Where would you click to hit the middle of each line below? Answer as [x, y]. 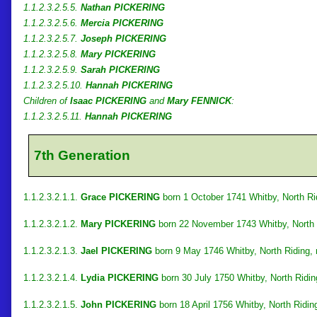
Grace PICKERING [120, 197]
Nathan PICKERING [123, 7]
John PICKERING [119, 304]
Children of [47, 100]
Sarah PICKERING [120, 69]
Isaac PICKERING [108, 100]
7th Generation [82, 155]
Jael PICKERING [116, 250]
